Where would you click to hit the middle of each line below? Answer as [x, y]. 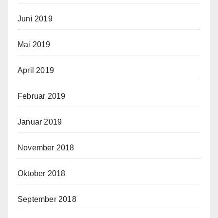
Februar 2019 [42, 96]
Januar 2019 [40, 122]
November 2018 [46, 147]
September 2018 [47, 199]
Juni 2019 [35, 18]
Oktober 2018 [42, 173]
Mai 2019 [34, 44]
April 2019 [36, 70]
